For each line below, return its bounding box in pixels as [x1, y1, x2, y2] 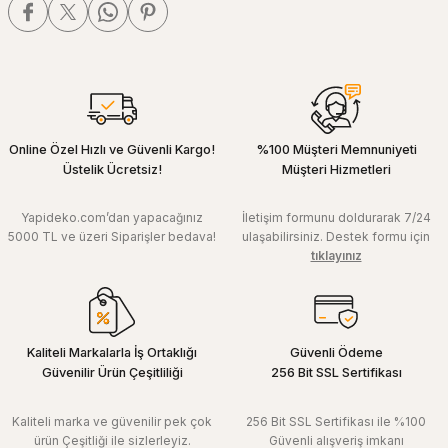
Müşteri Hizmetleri [281, 162, 391, 177]
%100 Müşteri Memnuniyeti [255, 142, 417, 157]
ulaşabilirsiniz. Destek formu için [242, 229, 430, 245]
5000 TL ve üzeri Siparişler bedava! [8, 229, 216, 245]
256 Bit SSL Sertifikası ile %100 [246, 413, 426, 429]
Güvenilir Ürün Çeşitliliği [41, 365, 183, 381]
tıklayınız [310, 248, 362, 264]
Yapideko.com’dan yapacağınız [21, 210, 203, 226]
